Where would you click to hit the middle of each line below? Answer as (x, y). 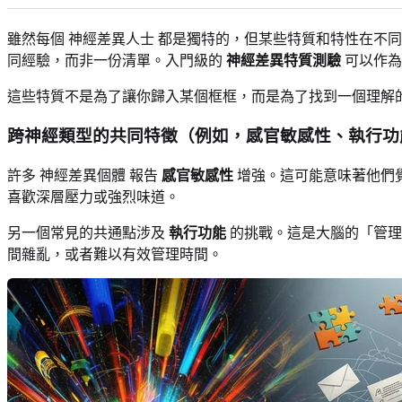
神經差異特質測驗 (284, 60)
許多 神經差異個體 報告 (84, 175)
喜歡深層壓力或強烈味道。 (93, 197)
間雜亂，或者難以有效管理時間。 (115, 254)
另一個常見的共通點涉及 (88, 232)
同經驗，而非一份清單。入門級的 (117, 60)
